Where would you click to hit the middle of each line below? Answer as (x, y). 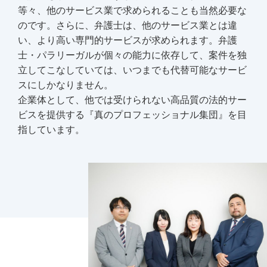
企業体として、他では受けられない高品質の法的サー (132, 100)
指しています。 (51, 130)
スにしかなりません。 (66, 85)
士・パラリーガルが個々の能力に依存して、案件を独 (132, 55)
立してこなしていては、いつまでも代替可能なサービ (132, 70)
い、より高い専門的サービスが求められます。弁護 (128, 41)
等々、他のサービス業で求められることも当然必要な (132, 11)
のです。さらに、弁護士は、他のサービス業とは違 (128, 26)
